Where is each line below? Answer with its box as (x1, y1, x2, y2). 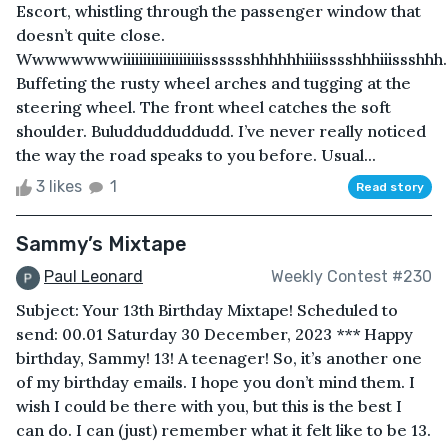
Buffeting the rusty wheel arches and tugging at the (16, 72, 411, 93)
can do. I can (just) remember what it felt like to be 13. (16, 419, 431, 440)
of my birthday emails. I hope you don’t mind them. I (16, 371, 415, 392)
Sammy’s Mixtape (16, 231, 187, 256)
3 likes (32, 176, 86, 196)
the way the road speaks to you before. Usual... (16, 144, 376, 165)
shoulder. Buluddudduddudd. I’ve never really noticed (16, 120, 426, 141)
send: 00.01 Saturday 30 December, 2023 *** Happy (16, 323, 413, 344)
